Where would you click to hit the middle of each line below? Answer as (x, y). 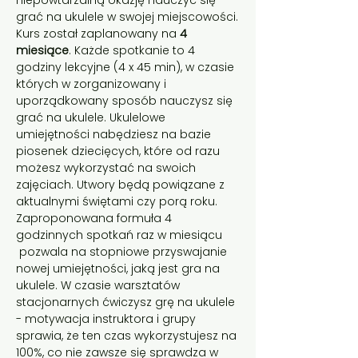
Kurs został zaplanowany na (98, 34)
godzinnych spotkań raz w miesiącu (121, 235)
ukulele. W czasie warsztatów (99, 285)
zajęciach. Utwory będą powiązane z (122, 185)
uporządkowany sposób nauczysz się (126, 101)
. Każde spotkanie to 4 (133, 50)
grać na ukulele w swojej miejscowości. (127, 17)
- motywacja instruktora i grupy (107, 319)
